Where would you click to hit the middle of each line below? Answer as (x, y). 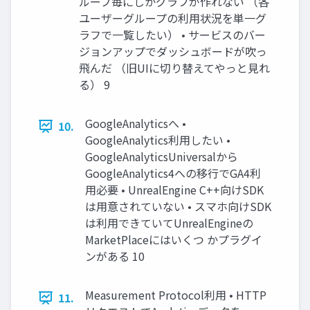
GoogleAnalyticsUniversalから (162, 156)
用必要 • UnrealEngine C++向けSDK (174, 190)
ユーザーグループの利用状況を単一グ (173, 18)
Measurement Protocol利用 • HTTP (176, 295)
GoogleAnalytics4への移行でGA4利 (173, 173)
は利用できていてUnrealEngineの (169, 223)
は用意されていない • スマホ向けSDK (178, 206)
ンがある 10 (115, 256)
